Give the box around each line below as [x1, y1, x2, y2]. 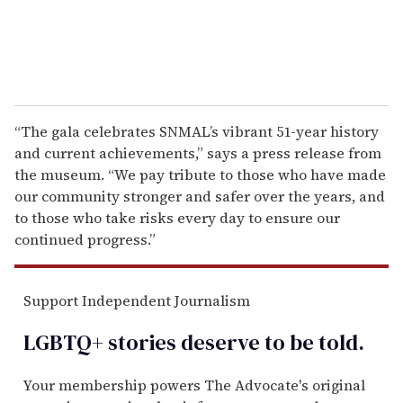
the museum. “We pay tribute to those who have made [14, 164, 386, 184]
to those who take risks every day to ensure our [14, 207, 340, 228]
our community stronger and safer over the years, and [14, 185, 385, 206]
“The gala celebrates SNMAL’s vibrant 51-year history [14, 121, 379, 141]
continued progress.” [14, 228, 156, 249]
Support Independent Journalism [23, 290, 250, 310]
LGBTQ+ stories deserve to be [23, 327, 314, 357]
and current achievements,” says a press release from [14, 142, 381, 163]
